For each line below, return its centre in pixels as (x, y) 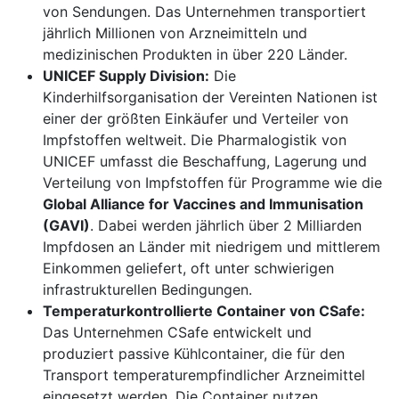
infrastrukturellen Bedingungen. (147, 290)
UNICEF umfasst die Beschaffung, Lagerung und (205, 162)
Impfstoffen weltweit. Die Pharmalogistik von (195, 140)
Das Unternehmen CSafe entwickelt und (177, 333)
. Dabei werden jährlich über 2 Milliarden (226, 226)
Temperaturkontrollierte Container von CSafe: (204, 311)
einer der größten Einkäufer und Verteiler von (195, 119)
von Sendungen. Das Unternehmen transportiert (204, 12)
